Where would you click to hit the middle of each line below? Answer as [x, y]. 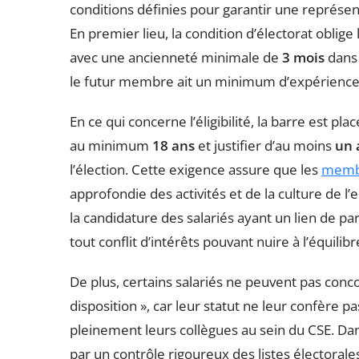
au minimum [111, 145]
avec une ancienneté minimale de [176, 57]
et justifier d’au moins [265, 145]
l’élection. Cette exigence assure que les [196, 169]
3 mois [303, 57]
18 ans [173, 145]
